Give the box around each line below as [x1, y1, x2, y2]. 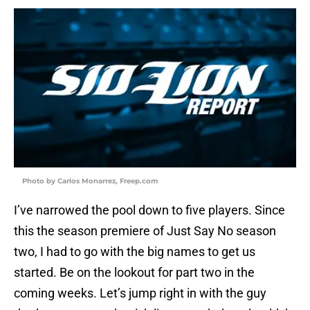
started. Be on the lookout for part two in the [14, 265, 255, 280]
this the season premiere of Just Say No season [14, 224, 276, 239]
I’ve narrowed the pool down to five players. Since [14, 203, 285, 218]
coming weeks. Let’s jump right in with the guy [14, 286, 266, 301]
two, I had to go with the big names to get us [14, 244, 255, 259]
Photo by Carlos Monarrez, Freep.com [22, 176, 158, 186]
